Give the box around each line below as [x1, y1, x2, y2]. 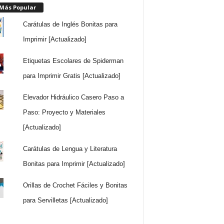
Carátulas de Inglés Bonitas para [23, 20, 118, 28]
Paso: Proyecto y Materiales [23, 108, 106, 116]
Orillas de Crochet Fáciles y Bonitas [23, 181, 128, 189]
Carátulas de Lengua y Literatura [23, 144, 117, 152]
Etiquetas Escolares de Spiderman [23, 56, 124, 64]
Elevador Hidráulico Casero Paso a [23, 93, 124, 101]
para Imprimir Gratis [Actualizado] [23, 71, 121, 79]
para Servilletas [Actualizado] [23, 196, 108, 204]
